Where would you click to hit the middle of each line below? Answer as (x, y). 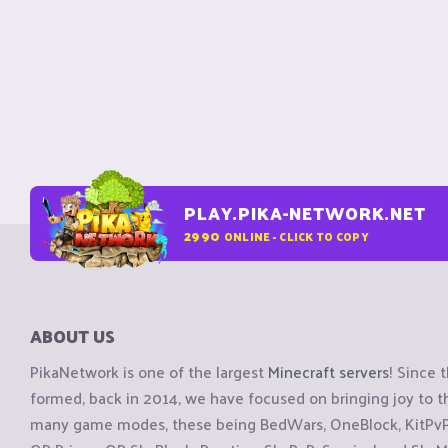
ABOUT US (72, 336)
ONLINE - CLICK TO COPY (296, 235)
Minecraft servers (328, 372)
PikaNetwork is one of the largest (149, 372)
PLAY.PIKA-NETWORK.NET (305, 213)
